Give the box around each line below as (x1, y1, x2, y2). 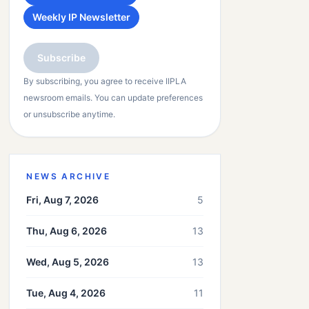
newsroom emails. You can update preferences (23, 92, 203, 103)
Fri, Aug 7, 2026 (26, 194, 99, 206)
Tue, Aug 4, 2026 (26, 287, 106, 299)
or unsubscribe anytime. (23, 109, 116, 119)
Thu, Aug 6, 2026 (26, 225, 108, 237)
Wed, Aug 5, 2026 (26, 256, 110, 268)
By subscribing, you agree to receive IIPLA (23, 76, 187, 86)
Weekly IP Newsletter (32, 11, 131, 23)
